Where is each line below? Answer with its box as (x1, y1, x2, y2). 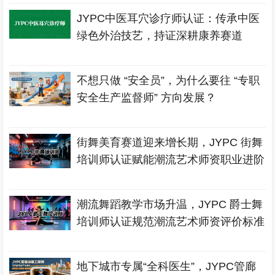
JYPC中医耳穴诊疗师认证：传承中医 (77, 12, 260, 25)
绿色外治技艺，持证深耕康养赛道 (77, 29, 243, 42)
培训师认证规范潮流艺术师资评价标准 (77, 215, 265, 228)
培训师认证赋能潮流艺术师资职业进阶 (77, 153, 265, 166)
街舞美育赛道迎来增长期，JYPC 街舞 (77, 136, 263, 149)
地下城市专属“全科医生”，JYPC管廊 (77, 260, 257, 273)
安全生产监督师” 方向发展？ (77, 91, 217, 104)
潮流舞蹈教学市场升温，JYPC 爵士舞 (77, 198, 263, 211)
